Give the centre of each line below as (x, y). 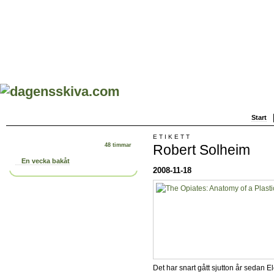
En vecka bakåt (46, 161)
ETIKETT (172, 136)
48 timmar (118, 145)
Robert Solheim (202, 150)
